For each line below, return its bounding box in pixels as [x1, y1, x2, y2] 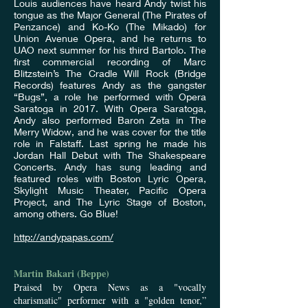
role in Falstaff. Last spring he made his [14, 137, 206, 150]
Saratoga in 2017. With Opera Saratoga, [14, 102, 206, 115]
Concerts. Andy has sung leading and [14, 161, 206, 173]
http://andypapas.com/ [14, 231, 113, 243]
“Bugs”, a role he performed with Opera [14, 91, 206, 103]
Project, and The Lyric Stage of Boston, [14, 196, 206, 208]
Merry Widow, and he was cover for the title [14, 126, 206, 138]
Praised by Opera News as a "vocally [14, 280, 206, 294]
